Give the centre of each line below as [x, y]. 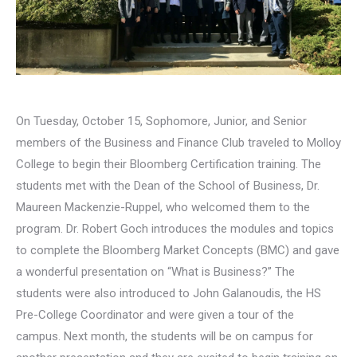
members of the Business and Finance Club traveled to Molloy [178, 142]
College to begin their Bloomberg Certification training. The [169, 164]
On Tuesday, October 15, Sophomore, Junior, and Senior [161, 121]
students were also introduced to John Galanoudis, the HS [169, 293]
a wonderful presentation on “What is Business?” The [155, 271]
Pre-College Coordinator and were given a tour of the [155, 314]
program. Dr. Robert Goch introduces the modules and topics [175, 228]
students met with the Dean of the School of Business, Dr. [168, 185]
